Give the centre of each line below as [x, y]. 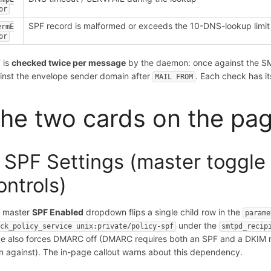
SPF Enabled [58, 212]
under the [198, 225]
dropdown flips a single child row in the [163, 212]
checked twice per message [69, 62]
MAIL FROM [174, 77]
